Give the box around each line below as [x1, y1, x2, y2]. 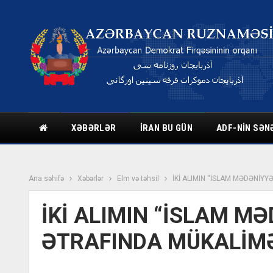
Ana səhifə [29, 174, 64, 183]
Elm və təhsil [117, 174, 159, 183]
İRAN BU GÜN [140, 122, 193, 133]
